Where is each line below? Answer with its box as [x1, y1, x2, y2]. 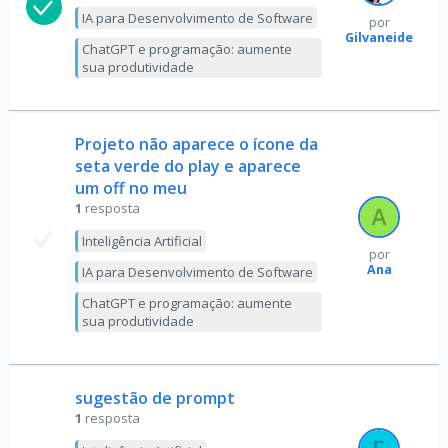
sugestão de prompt [74, 387, 235, 409]
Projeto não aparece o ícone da [74, 133, 318, 155]
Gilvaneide [345, 28, 414, 46]
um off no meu [74, 177, 187, 199]
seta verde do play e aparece [74, 155, 301, 177]
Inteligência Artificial [81, 232, 202, 250]
